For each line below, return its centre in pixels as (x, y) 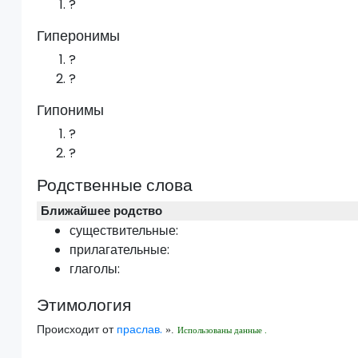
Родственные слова (115, 185)
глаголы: (95, 269)
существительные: (124, 231)
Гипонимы (71, 110)
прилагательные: (120, 250)
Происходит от (77, 329)
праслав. (140, 329)
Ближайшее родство (102, 211)
